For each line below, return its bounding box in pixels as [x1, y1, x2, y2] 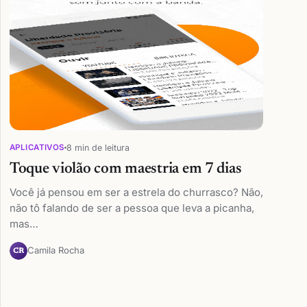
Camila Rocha [27, 245, 84, 256]
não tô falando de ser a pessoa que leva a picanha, [9, 201, 254, 215]
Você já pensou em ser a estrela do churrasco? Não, [9, 186, 263, 199]
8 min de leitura [66, 142, 130, 153]
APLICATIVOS [9, 143, 64, 153]
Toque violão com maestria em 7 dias [9, 162, 242, 177]
